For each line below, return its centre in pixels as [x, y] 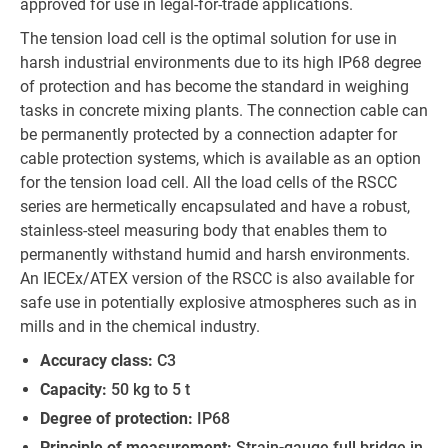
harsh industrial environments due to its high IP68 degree [220, 62]
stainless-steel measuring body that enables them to [203, 230]
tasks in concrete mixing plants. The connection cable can [224, 110]
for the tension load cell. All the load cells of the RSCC [208, 182]
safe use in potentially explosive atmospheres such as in [218, 302]
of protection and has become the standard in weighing [214, 86]
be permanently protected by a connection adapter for [208, 134]
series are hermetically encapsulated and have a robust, [215, 206]
